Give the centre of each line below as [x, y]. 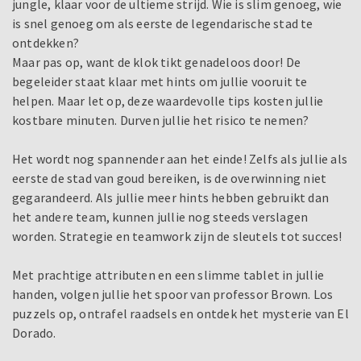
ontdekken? [46, 43]
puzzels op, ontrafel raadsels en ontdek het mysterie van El [180, 314]
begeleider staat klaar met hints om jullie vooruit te [160, 82]
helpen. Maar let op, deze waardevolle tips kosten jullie [168, 101]
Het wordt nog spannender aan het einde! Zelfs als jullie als [180, 159]
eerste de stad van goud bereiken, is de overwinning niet [170, 178]
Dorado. [34, 333]
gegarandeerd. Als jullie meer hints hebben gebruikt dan [171, 198]
